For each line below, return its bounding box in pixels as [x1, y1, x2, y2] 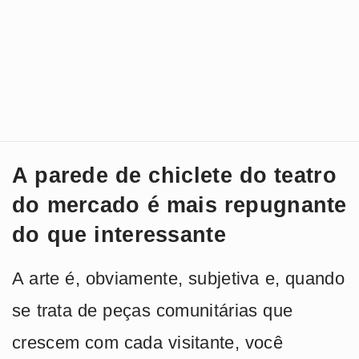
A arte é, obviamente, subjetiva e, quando [12, 268, 345, 289]
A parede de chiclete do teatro [12, 163, 337, 188]
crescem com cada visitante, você [12, 333, 283, 353]
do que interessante [12, 223, 226, 248]
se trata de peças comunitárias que [12, 301, 293, 321]
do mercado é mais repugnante [12, 193, 347, 218]
